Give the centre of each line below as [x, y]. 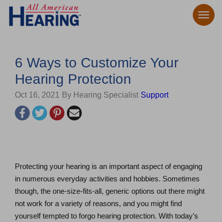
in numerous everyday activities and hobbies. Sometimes [107, 179]
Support [155, 95]
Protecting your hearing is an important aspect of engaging [109, 166]
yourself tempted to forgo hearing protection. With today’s [107, 216]
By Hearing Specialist [100, 95]
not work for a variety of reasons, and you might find [98, 203]
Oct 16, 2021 [37, 95]
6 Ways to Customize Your [97, 63]
